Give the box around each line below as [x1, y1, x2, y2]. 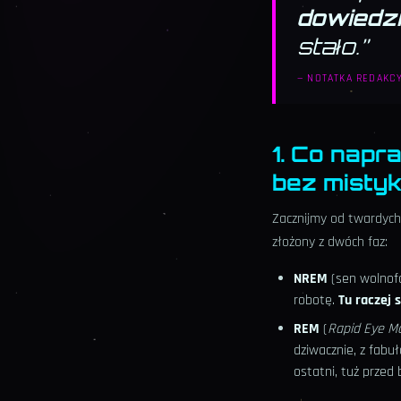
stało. [297, 33, 360, 61]
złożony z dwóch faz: [272, 233, 388, 252]
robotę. [294, 291, 338, 311]
